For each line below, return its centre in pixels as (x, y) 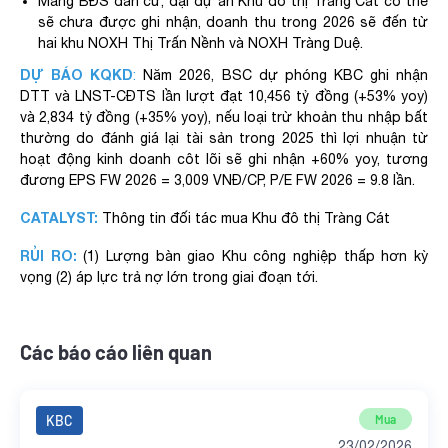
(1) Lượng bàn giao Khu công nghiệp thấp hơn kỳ (252, 256)
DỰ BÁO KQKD (77, 74)
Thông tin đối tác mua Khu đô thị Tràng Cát (248, 218)
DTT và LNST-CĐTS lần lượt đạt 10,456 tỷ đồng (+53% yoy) (224, 96)
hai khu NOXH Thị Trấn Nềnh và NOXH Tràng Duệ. (202, 43)
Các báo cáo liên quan (116, 352)
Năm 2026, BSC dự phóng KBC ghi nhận (282, 75)
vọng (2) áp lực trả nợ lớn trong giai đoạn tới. (169, 277)
